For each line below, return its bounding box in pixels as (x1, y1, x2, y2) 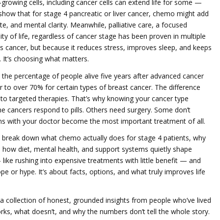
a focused (156, 20, 187, 29)
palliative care (109, 20, 152, 29)
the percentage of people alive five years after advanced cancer (2, 71, 204, 81)
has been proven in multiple (116, 31, 206, 41)
